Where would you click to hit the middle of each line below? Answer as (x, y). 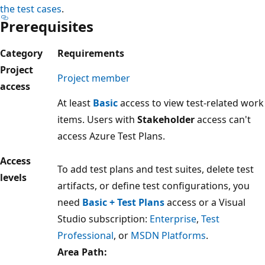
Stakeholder (166, 119)
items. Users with (97, 119)
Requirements (91, 53)
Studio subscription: (104, 219)
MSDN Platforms (168, 235)
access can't (223, 119)
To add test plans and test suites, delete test (156, 169)
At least (75, 103)
